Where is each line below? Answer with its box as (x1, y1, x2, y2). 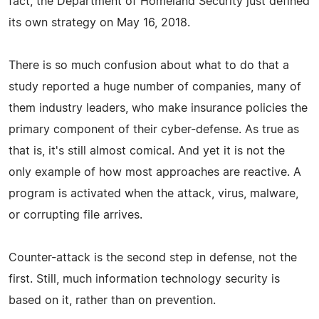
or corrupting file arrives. (9, 209, 142, 221)
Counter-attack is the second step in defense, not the (9, 251, 297, 263)
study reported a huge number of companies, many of (9, 80, 301, 93)
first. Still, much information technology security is (9, 273, 280, 285)
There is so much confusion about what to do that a (9, 59, 289, 71)
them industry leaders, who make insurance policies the (9, 102, 308, 114)
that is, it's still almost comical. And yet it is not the (9, 145, 285, 157)
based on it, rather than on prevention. (9, 294, 216, 306)
